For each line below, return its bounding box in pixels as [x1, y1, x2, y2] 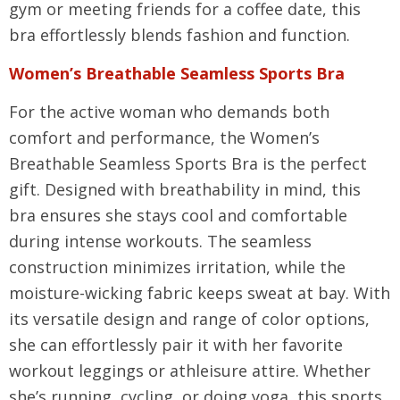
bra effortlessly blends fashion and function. [9, 24, 350, 46]
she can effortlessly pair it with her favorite [9, 334, 343, 355]
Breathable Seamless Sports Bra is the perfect [9, 153, 367, 174]
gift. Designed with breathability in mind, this [9, 179, 361, 200]
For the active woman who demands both [9, 101, 329, 122]
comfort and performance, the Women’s [9, 127, 320, 148]
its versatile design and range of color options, [9, 308, 370, 329]
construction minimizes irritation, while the [9, 256, 346, 278]
